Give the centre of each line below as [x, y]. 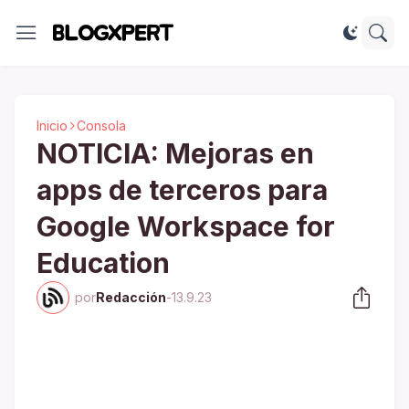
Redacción [131, 297]
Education [103, 263]
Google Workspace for [186, 226]
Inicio [52, 126]
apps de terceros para [182, 190]
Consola [101, 126]
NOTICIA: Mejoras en [175, 153]
